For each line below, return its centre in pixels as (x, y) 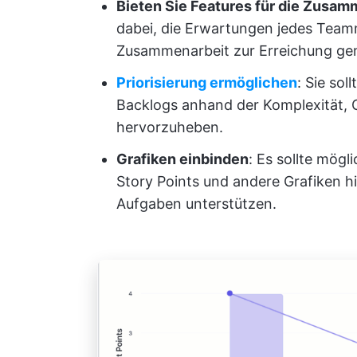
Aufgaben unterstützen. (196, 204)
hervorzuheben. (170, 127)
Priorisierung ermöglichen (207, 82)
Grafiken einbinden (182, 159)
